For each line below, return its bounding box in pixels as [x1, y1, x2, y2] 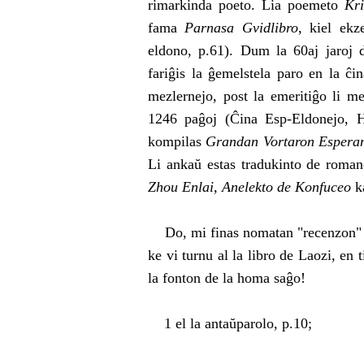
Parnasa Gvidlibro [184, 19, 298, 36]
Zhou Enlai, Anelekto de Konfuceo [148, 179, 351, 195]
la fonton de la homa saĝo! [148, 270, 305, 286]
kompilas [148, 133, 206, 149]
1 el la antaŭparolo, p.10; [148, 315, 312, 331]
